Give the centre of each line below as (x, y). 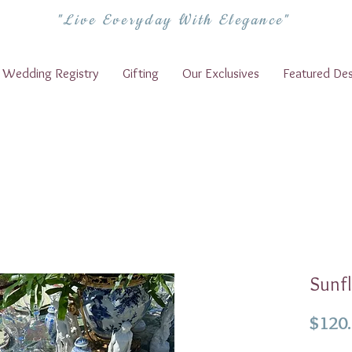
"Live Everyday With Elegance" (173, 20)
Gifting (141, 73)
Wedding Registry (51, 73)
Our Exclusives (221, 73)
